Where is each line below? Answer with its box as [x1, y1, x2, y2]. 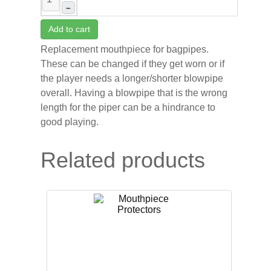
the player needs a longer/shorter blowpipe [40, 73, 223, 83]
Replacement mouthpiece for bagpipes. [40, 44, 209, 54]
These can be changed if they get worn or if [40, 58, 224, 69]
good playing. [40, 116, 99, 127]
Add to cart [48, 24, 90, 34]
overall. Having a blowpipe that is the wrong [40, 87, 227, 98]
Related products [40, 147, 205, 172]
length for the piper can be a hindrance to [40, 102, 215, 113]
